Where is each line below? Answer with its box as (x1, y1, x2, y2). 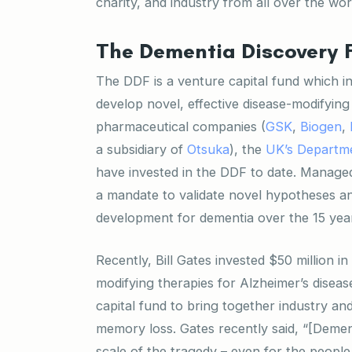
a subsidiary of (96, 141, 187, 158)
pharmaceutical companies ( (96, 119, 266, 135)
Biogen (300, 119, 342, 135)
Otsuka (187, 141, 229, 158)
